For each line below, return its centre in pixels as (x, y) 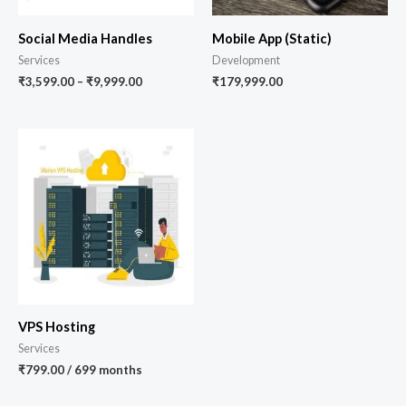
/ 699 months (103, 369)
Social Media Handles (85, 39)
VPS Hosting (57, 327)
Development (246, 61)
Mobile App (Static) (272, 39)
